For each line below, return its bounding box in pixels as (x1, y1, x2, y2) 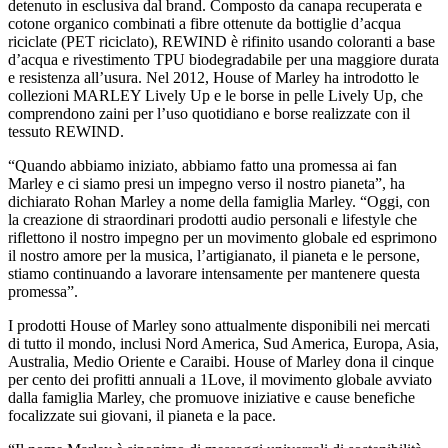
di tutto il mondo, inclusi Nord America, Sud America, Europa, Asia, (8, 334, 439, 352)
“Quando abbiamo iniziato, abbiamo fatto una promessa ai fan (8, 156, 397, 174)
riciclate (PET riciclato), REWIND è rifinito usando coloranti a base (8, 32, 435, 50)
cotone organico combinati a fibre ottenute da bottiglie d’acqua (8, 14, 401, 32)
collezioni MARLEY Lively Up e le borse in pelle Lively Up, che (8, 86, 423, 104)
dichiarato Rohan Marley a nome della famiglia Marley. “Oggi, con (8, 192, 430, 210)
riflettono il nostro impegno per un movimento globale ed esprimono (8, 228, 437, 246)
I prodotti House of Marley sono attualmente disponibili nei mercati (8, 316, 430, 334)
